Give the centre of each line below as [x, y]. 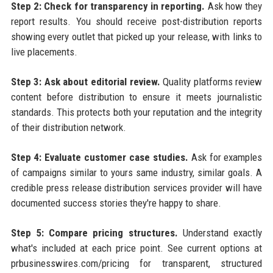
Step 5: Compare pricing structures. [94, 233]
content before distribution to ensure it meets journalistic [136, 97]
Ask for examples [225, 158]
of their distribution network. [68, 128]
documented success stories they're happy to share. [116, 203]
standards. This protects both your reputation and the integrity [136, 112]
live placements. [44, 52]
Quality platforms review [211, 82]
